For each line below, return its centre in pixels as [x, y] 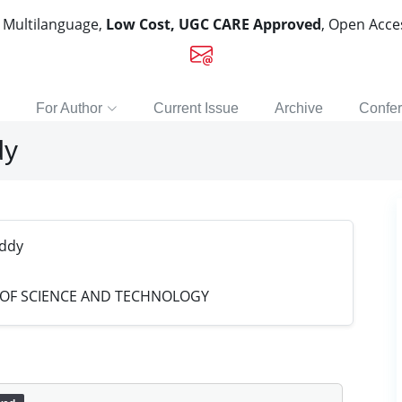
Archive [298, 108]
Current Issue [196, 108]
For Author [69, 108]
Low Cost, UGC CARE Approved [214, 24]
